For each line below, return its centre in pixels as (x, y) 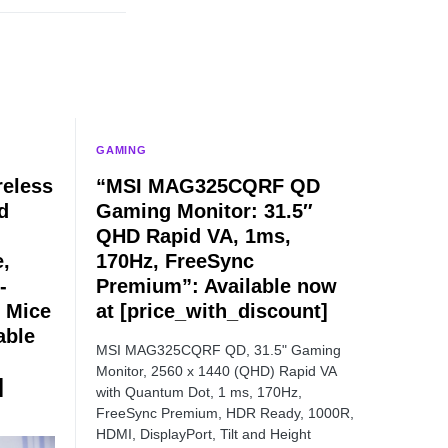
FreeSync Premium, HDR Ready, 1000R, (225, 413)
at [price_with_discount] (212, 311)
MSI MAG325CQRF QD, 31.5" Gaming (218, 350)
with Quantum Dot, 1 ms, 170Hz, (199, 392)
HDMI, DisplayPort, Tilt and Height (203, 434)
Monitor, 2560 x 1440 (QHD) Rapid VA (216, 371)
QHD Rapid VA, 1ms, (193, 236)
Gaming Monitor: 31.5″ (204, 211)
